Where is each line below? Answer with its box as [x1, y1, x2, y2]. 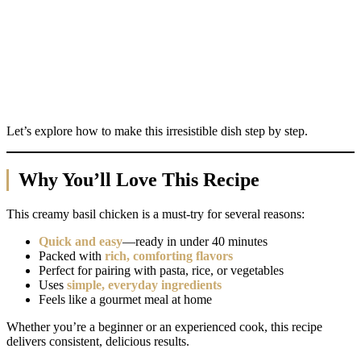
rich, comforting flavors [105, 248, 233, 263]
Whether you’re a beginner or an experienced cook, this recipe [6, 319, 322, 334]
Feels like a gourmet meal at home [39, 292, 212, 306]
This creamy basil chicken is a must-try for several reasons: [6, 206, 305, 221]
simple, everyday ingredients [67, 277, 222, 292]
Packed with [39, 248, 105, 263]
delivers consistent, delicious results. [6, 334, 189, 348]
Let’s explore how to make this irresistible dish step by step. [6, 123, 308, 138]
